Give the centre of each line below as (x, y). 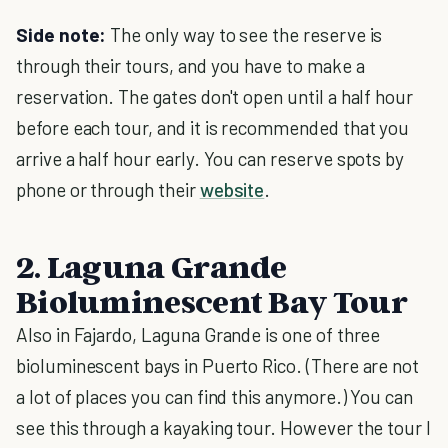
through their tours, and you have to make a (190, 65)
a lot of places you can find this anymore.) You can (215, 396)
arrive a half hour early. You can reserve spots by (210, 158)
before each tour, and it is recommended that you (213, 127)
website (232, 189)
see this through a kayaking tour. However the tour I (224, 427)
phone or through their (108, 189)
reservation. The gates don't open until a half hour (215, 96)
